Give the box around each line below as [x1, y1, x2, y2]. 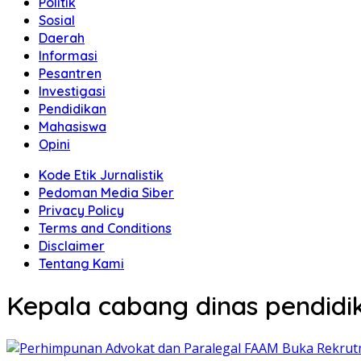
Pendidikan [39, 101, 106, 117]
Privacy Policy [39, 202, 124, 218]
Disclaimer [39, 238, 105, 254]
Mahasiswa [39, 118, 106, 135]
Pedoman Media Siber [39, 185, 174, 201]
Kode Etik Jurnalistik [39, 167, 164, 183]
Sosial [39, 12, 75, 28]
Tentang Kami [39, 255, 124, 272]
